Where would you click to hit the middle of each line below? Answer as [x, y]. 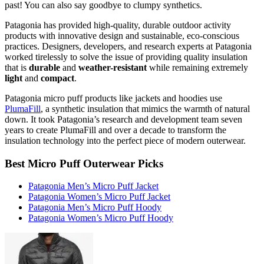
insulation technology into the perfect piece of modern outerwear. [125, 140]
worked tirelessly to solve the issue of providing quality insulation [126, 57]
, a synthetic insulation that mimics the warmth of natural [145, 108]
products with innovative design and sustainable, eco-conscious [122, 35]
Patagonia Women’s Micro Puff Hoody [101, 218]
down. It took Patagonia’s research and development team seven [123, 119]
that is [17, 67]
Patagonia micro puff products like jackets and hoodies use [113, 98]
